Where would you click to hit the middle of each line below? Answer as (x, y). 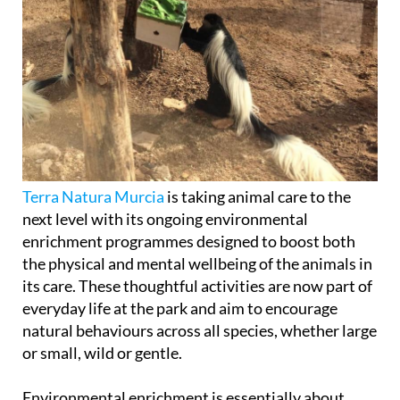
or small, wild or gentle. (102, 353)
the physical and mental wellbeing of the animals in (197, 264)
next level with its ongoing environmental (165, 219)
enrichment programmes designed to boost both (189, 242)
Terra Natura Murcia (93, 197)
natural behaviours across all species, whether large (200, 331)
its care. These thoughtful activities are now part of (197, 286)
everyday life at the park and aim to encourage (180, 308)
